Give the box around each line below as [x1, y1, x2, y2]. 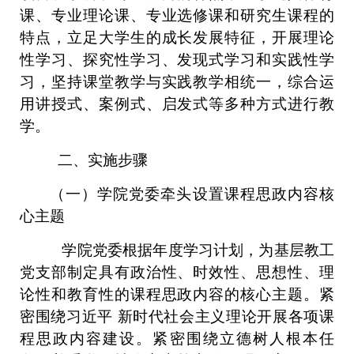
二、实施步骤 [58, 152, 148, 168]
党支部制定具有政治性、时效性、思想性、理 [20, 264, 334, 281]
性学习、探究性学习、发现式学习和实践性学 [20, 51, 334, 68]
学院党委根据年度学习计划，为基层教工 [62, 242, 335, 258]
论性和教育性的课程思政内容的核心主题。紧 [20, 286, 334, 303]
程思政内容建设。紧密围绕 [20, 330, 220, 347]
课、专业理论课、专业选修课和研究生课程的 [20, 7, 334, 24]
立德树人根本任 [219, 330, 335, 347]
